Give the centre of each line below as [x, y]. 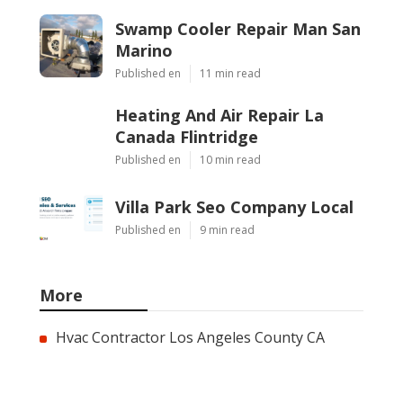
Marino [144, 51]
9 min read [227, 230]
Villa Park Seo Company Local [234, 207]
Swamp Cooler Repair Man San [238, 29]
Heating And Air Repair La [219, 116]
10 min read [230, 160]
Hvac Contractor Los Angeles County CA [190, 338]
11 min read [230, 74]
